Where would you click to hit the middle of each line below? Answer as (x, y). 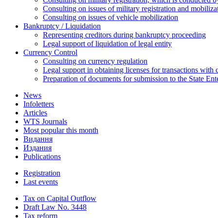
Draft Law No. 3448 (55, 207)
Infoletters (39, 104)
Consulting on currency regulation (95, 61)
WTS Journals (45, 122)
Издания (37, 148)
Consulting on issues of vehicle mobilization (110, 18)
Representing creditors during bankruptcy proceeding (124, 35)
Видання (38, 139)
